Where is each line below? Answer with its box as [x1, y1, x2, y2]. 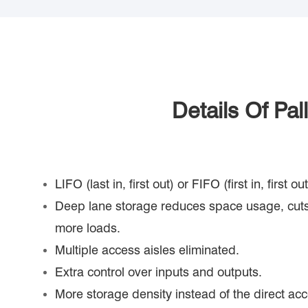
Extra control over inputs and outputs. [55, 265, 262, 279]
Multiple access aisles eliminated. [55, 243, 239, 257]
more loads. [55, 221, 120, 235]
